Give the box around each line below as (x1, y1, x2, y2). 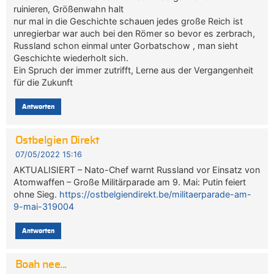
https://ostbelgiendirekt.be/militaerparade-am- (59, 188, 252, 199)
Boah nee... (15, 259, 67, 270)
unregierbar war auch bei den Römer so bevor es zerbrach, (13, 28, 256, 39)
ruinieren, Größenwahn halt (13, 3, 124, 14)
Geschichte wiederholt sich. (13, 52, 129, 63)
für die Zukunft (13, 76, 73, 87)
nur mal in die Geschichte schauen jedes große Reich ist (13, 15, 243, 26)
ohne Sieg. (13, 188, 60, 199)
